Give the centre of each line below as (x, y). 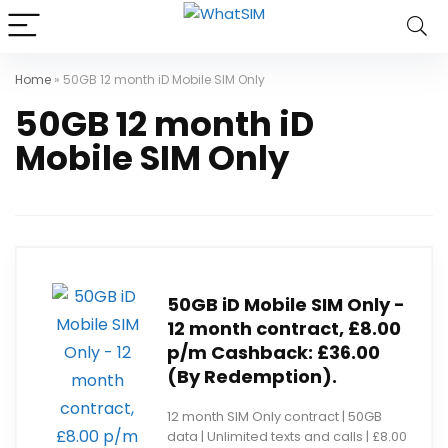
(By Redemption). (252, 376)
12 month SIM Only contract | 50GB (274, 416)
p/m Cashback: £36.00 (273, 352)
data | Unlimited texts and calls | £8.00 (287, 436)
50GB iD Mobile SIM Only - (286, 304)
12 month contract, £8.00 (284, 328)
